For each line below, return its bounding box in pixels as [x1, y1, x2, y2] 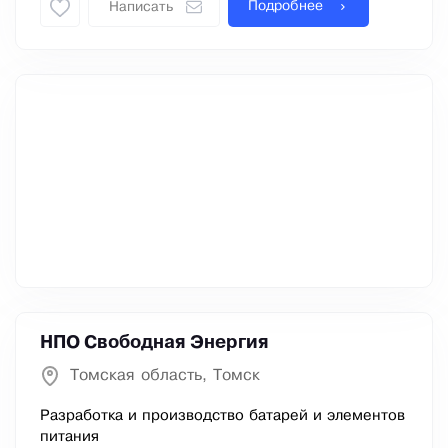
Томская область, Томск [70, 368, 260, 384]
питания [40, 430, 99, 445]
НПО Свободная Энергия [40, 335, 269, 352]
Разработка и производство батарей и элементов [40, 409, 405, 424]
